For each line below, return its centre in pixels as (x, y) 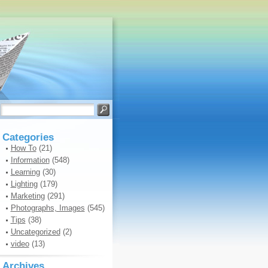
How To (23, 148)
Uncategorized (35, 232)
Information (30, 160)
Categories (28, 137)
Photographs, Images (48, 208)
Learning (25, 172)
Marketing (28, 196)
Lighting (24, 184)
